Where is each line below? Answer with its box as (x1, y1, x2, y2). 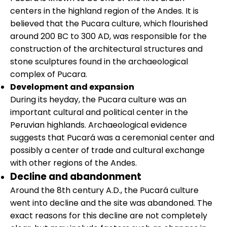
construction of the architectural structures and (10, 43, 203, 55)
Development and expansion (10, 81, 134, 93)
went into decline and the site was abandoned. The (10, 197, 212, 209)
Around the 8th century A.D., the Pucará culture (10, 184, 199, 196)
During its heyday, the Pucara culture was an (10, 93, 186, 105)
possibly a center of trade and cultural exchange (10, 144, 205, 156)
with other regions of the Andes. (10, 157, 137, 169)
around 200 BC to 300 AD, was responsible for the (10, 30, 207, 42)
